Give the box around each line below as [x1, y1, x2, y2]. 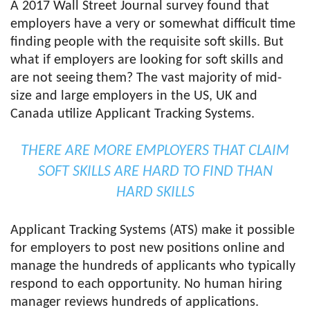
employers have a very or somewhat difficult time [10, 17, 295, 31]
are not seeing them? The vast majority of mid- [10, 71, 282, 85]
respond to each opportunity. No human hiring [10, 277, 282, 291]
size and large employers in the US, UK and [10, 89, 257, 103]
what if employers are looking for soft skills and [10, 53, 284, 67]
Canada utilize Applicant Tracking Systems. [10, 107, 255, 121]
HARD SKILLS [116, 185, 194, 201]
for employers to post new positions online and [10, 241, 285, 255]
